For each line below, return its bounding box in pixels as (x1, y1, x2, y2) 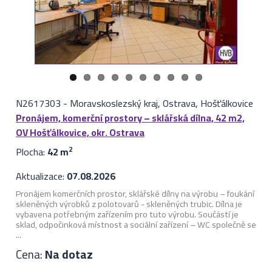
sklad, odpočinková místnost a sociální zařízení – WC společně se (15, 216, 256, 233)
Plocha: (15, 143, 47, 161)
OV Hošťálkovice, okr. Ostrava (15, 123, 144, 142)
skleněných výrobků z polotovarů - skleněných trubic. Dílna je (15, 195, 242, 212)
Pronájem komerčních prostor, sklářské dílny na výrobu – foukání (15, 185, 254, 202)
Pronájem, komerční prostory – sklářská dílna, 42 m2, (15, 109, 245, 127)
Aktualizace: (15, 167, 67, 186)
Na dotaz (44, 243, 93, 265)
